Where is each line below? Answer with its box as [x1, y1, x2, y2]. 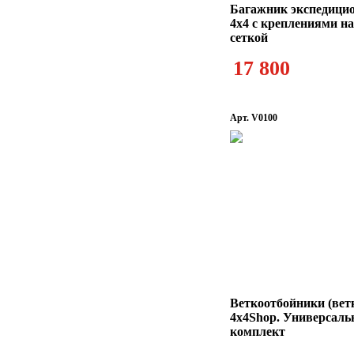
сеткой [230, 31, 268, 44]
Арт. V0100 [230, 112, 277, 123]
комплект [230, 325, 285, 338]
